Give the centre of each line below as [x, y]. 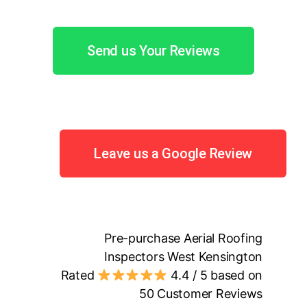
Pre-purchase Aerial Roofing [183, 238]
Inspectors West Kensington [183, 256]
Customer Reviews [208, 293]
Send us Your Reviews [153, 50]
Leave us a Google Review [173, 153]
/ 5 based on [226, 275]
